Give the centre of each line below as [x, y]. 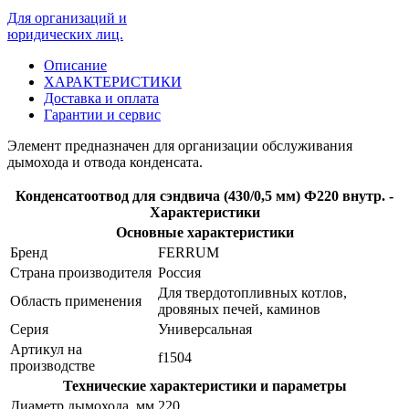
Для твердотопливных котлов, [252, 292]
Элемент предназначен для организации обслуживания [180, 145]
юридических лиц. [65, 34]
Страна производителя [81, 272]
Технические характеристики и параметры [204, 385]
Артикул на [46, 349]
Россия [179, 272]
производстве [52, 365]
